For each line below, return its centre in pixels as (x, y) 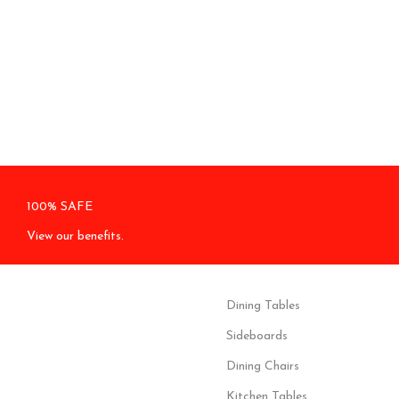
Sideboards (256, 336)
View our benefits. (75, 236)
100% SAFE (59, 207)
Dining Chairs (262, 366)
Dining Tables (263, 306)
